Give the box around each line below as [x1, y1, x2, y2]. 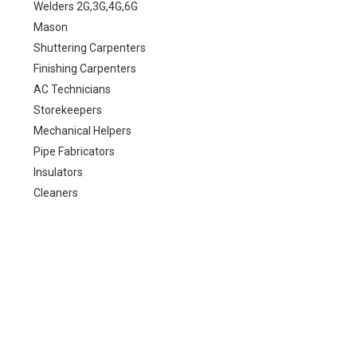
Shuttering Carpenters [33, 41, 146, 54]
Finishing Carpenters [33, 61, 136, 75]
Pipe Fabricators [33, 144, 115, 158]
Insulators [33, 165, 83, 178]
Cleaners [33, 186, 78, 199]
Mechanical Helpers [33, 124, 131, 137]
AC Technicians [33, 82, 111, 96]
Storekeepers [33, 103, 102, 116]
